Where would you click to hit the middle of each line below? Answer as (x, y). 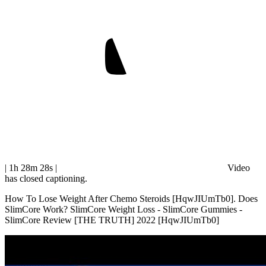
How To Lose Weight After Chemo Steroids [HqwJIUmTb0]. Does (131, 199)
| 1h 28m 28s (30, 168)
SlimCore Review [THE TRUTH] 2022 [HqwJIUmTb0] (112, 220)
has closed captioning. (46, 179)
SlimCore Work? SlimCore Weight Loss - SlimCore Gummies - (123, 210)
